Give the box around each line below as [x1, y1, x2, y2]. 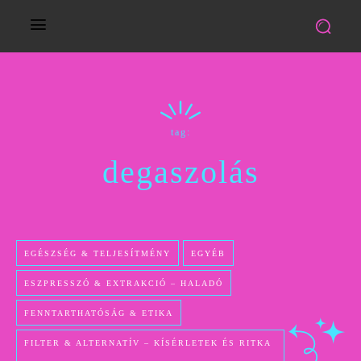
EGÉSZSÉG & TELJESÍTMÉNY [24, 249, 171, 259]
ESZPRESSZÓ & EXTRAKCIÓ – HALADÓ [24, 279, 223, 288]
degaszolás [102, 154, 259, 191]
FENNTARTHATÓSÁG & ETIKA [24, 309, 173, 318]
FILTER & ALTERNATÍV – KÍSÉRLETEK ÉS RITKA [24, 338, 271, 348]
